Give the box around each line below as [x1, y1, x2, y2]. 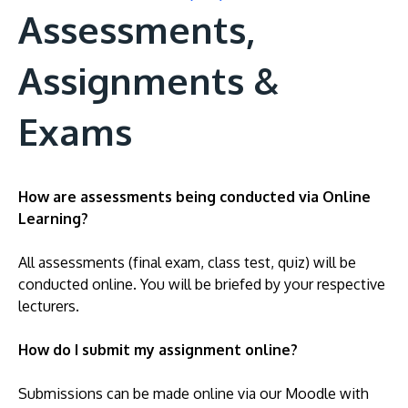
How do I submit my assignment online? [18, 341, 298, 359]
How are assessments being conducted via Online [18, 188, 371, 206]
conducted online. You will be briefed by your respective [18, 275, 385, 293]
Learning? [18, 209, 88, 228]
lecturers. [18, 297, 79, 315]
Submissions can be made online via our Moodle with [18, 384, 369, 403]
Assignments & [18, 57, 279, 103]
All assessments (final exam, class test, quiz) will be [18, 253, 356, 271]
